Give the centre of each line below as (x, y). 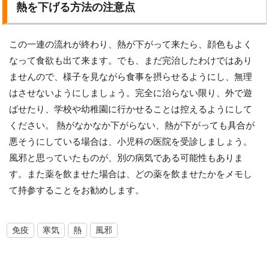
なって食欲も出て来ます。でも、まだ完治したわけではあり (131, 60)
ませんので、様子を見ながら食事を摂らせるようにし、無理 (131, 77)
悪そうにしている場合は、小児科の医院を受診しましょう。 (131, 141)
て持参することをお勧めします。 (77, 190)
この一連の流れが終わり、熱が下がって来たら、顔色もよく (131, 44)
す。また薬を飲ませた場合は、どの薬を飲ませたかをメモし (131, 174)
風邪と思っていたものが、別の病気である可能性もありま (126, 158)
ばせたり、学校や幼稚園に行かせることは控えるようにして (131, 109)
